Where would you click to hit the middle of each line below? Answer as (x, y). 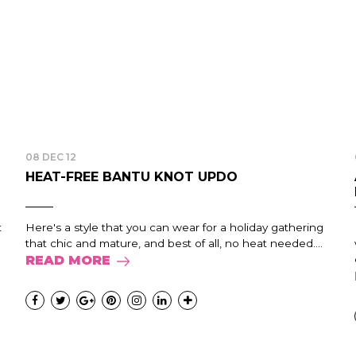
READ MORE (68, 260)
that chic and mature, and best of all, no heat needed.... (174, 243)
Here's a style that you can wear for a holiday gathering (175, 227)
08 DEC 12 (51, 157)
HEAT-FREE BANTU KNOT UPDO (132, 177)
